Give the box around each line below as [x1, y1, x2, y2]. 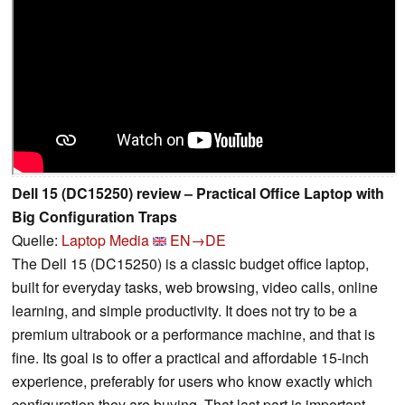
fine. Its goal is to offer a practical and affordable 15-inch [12, 346, 369, 368]
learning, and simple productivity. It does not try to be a [12, 299, 357, 321]
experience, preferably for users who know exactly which [12, 370, 372, 391]
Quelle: [12, 229, 61, 250]
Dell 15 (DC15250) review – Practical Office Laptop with [12, 182, 384, 203]
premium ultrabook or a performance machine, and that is [12, 323, 375, 344]
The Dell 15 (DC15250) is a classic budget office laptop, [12, 252, 369, 274]
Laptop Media [61, 229, 149, 250]
